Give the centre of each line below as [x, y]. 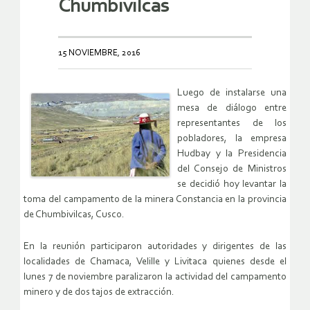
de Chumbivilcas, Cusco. [74, 215]
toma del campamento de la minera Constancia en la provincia [155, 200]
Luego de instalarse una [232, 93]
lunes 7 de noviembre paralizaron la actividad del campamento [155, 277]
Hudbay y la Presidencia [232, 154]
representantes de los [232, 124]
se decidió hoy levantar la [232, 185]
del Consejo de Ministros [232, 170]
